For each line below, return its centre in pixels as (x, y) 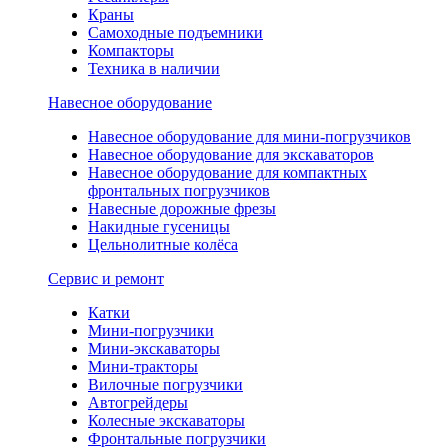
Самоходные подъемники (175, 32)
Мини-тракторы (143, 366)
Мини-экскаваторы (154, 348)
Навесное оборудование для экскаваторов (231, 154)
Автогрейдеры (138, 402)
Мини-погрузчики (151, 330)
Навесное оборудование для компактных (227, 172)
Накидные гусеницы (159, 226)
